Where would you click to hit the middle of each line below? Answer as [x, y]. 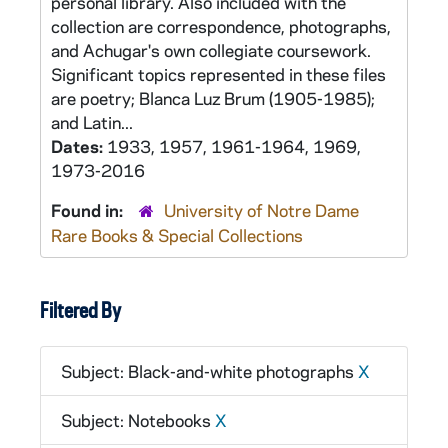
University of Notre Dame [261, 210]
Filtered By [80, 310]
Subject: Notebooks [138, 420]
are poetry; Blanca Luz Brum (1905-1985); [213, 98]
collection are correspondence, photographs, [221, 26]
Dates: [79, 146]
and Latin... [92, 122]
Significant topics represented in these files [218, 74]
